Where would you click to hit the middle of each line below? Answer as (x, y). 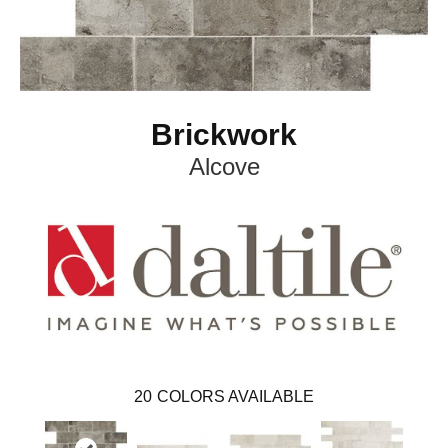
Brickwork (224, 134)
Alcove (224, 166)
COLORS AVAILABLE (235, 396)
